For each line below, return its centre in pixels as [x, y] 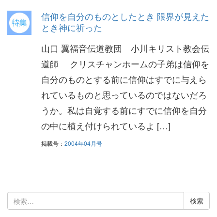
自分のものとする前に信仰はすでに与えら [124, 79]
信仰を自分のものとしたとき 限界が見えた [125, 16]
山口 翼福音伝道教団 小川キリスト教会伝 [125, 48]
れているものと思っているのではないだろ [124, 94]
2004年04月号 [83, 143]
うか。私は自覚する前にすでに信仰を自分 [124, 110]
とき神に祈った [72, 27]
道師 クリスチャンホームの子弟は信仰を [125, 63]
